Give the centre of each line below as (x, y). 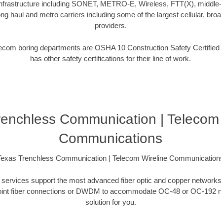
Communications (110, 139)
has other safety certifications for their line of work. (110, 58)
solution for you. (110, 202)
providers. (110, 26)
